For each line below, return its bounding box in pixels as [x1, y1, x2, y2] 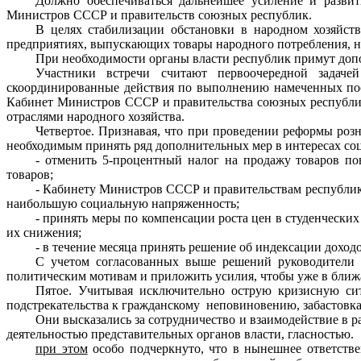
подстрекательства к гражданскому [6, 298, 200, 312]
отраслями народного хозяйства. [6, 110, 185, 123]
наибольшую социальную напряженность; [6, 197, 239, 210]
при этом [35, 342, 88, 355]
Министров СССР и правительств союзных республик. [6, 8, 312, 22]
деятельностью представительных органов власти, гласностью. [6, 327, 354, 341]
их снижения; [6, 226, 81, 239]
